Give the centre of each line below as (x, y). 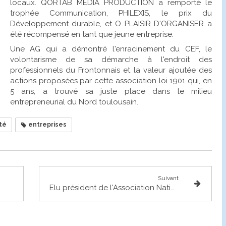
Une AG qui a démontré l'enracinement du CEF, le (111, 49)
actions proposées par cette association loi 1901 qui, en (111, 80)
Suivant (168, 178)
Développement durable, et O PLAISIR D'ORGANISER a (111, 23)
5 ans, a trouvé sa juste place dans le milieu (111, 91)
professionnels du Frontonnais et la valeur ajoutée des (111, 70)
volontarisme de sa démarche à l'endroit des (111, 59)
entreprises (47, 124)
